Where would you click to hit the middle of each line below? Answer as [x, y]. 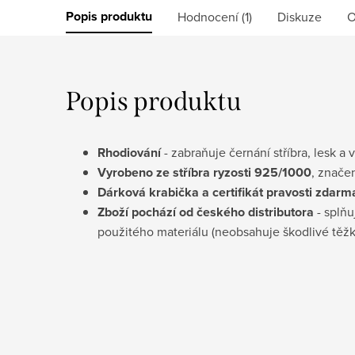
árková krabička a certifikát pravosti [209, 192]
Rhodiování [129, 152]
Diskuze [300, 16]
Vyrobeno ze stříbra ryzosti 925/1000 [204, 172]
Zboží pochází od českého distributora [206, 212]
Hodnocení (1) [215, 16]
